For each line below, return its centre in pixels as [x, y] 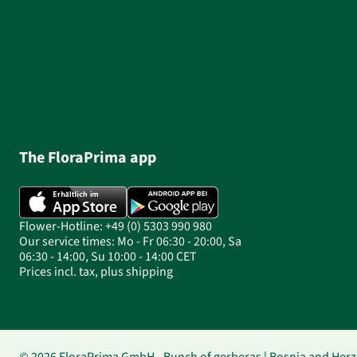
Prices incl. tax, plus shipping [96, 271]
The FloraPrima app [88, 157]
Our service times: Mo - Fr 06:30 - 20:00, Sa [130, 241]
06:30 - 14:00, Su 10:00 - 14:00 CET [108, 256]
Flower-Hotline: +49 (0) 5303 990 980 [116, 226]
